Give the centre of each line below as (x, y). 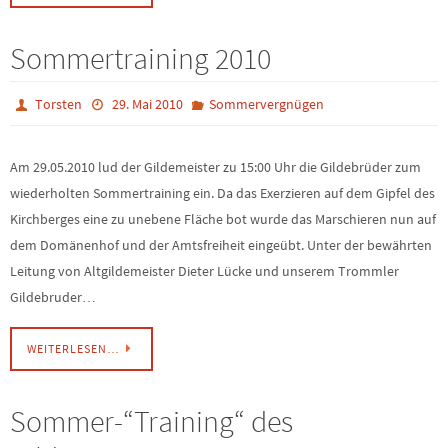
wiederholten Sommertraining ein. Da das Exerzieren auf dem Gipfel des (222, 193)
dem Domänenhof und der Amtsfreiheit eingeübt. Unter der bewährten (221, 245)
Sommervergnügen (266, 104)
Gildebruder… (53, 297)
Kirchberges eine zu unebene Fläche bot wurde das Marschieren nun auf (223, 219)
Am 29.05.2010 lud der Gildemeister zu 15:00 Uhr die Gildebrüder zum (215, 167)
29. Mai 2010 (147, 104)
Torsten (59, 104)
